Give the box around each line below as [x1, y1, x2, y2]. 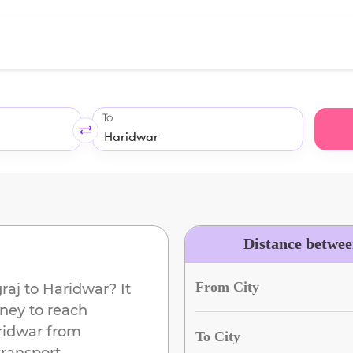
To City [195, 328, 240, 344]
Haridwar [43, 280, 109, 298]
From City [195, 278, 259, 295]
